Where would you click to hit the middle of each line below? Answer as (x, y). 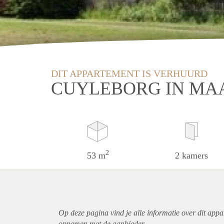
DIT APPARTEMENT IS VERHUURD (129, 73)
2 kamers (192, 155)
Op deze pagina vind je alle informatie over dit (133, 212)
